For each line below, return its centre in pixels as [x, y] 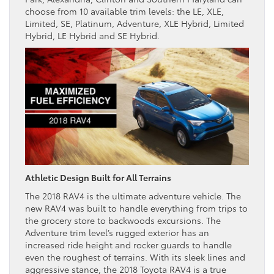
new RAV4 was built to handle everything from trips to [136, 208]
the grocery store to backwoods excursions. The [123, 220]
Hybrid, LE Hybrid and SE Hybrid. [92, 35]
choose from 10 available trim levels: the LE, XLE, [124, 11]
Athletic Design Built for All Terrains [98, 177]
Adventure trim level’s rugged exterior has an [117, 232]
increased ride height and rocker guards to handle [128, 244]
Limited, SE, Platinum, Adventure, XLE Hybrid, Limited [135, 23]
